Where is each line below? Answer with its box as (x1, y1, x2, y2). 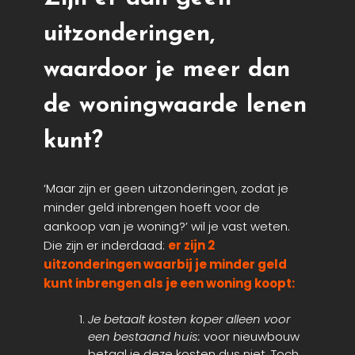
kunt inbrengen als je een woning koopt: (44, 274, 295, 292)
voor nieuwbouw (200, 328, 300, 345)
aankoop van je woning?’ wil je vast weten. (44, 217, 290, 235)
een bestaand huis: (88, 328, 200, 345)
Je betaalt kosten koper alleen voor (88, 311, 290, 328)
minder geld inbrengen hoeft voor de (44, 198, 260, 216)
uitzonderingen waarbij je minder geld (44, 255, 287, 273)
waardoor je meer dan (44, 57, 290, 82)
